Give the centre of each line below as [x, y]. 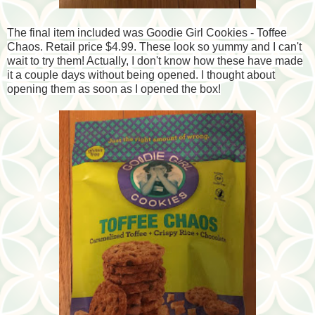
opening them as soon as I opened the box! [114, 89]
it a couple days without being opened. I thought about [141, 75]
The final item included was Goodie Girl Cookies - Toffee [147, 32]
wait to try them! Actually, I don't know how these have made [155, 60]
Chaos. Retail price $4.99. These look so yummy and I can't [154, 46]
